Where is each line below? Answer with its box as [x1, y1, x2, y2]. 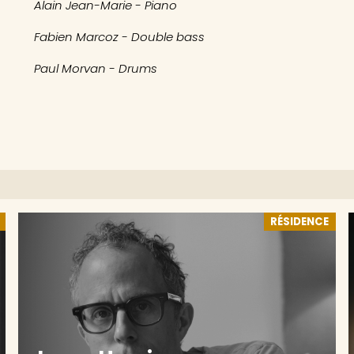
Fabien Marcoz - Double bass [33, 28, 205, 46]
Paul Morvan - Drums [33, 60, 157, 77]
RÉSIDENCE [270, 214, 330, 230]
